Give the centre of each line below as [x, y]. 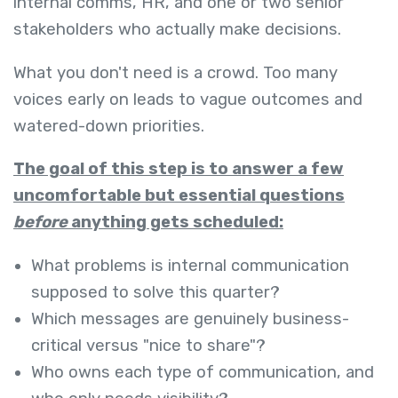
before [40, 223]
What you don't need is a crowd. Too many [175, 72]
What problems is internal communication [190, 265]
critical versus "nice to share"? [148, 345]
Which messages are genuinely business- [190, 318]
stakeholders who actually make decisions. [179, 30]
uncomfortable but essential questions [179, 196]
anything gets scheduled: [175, 223]
